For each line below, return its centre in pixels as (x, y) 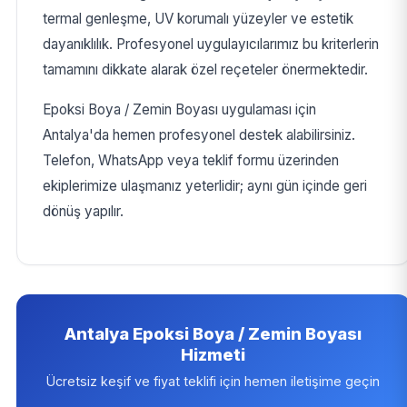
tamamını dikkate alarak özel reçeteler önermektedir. (205, 70)
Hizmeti (213, 355)
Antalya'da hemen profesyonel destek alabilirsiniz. (199, 135)
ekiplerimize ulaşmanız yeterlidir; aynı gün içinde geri (204, 186)
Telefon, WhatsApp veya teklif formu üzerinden (190, 161)
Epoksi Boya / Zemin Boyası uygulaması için (179, 110)
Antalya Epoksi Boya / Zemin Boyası (213, 334)
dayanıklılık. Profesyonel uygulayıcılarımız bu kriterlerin (210, 45)
